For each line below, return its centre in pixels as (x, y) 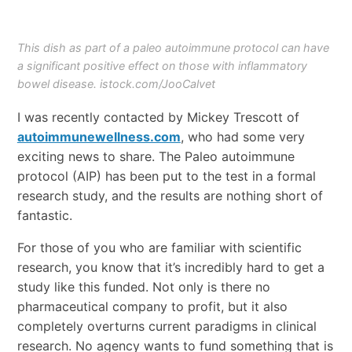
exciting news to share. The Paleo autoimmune (156, 157)
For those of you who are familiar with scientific (159, 248)
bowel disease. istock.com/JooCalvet (116, 84)
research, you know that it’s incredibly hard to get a (170, 268)
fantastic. (44, 216)
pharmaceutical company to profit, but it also (152, 307)
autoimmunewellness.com (99, 137)
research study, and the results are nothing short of (170, 196)
